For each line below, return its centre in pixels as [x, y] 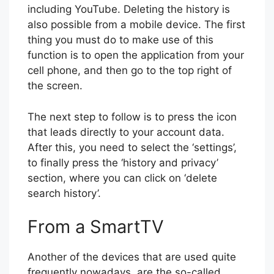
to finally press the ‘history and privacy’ [123, 162]
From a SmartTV [96, 227]
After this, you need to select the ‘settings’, [132, 147]
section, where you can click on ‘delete [122, 178]
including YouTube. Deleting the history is [129, 9]
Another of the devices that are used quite [132, 257]
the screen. [55, 86]
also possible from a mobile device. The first [136, 25]
